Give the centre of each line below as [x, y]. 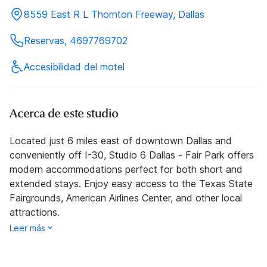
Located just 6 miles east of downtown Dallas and [121, 141]
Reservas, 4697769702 [76, 41]
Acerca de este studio [64, 114]
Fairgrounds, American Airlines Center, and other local [126, 198]
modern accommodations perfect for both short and [126, 169]
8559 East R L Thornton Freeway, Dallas [114, 14]
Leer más [27, 228]
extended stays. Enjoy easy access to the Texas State [131, 184]
